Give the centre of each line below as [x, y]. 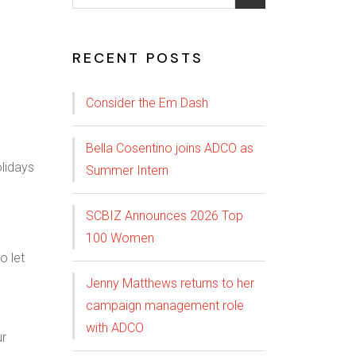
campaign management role [165, 306]
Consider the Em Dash [147, 103]
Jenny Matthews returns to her [170, 283]
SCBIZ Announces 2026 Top [164, 216]
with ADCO [115, 328]
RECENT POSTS [138, 58]
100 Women [120, 238]
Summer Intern [127, 170]
